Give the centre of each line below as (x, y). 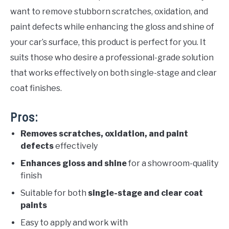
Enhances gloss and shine (74, 163)
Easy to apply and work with (74, 222)
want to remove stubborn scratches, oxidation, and (109, 11)
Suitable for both (54, 193)
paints (34, 205)
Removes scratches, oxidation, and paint (104, 133)
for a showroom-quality (173, 163)
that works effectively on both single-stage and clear (113, 73)
